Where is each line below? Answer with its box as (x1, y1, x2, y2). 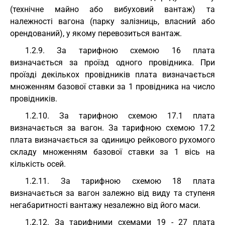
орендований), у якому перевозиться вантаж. (10, 29, 182, 38)
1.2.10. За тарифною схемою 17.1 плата (25, 111, 215, 121)
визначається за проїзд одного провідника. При (10, 58, 215, 67)
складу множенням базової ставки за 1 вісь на (10, 147, 215, 157)
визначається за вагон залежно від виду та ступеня (10, 188, 215, 198)
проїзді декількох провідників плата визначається (10, 70, 215, 79)
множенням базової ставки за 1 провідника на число (10, 82, 215, 91)
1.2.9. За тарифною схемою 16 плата (25, 46, 215, 55)
